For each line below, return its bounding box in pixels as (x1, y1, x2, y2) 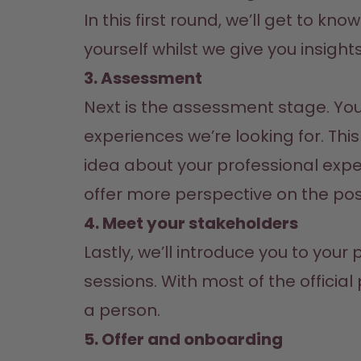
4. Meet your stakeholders (84, 212, 298, 234)
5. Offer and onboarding (84, 328, 283, 351)
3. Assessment (84, 67, 202, 89)
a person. (84, 299, 160, 322)
